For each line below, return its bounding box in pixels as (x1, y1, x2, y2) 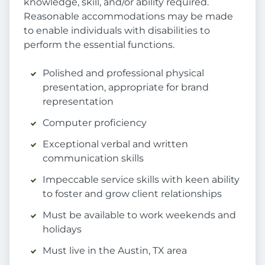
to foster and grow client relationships (43, 188, 222, 200)
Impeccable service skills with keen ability (43, 174, 240, 186)
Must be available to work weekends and (43, 209, 236, 221)
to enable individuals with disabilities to (24, 25, 210, 37)
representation (43, 96, 114, 108)
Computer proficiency (43, 117, 147, 129)
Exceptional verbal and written (43, 138, 188, 150)
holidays (43, 224, 82, 235)
